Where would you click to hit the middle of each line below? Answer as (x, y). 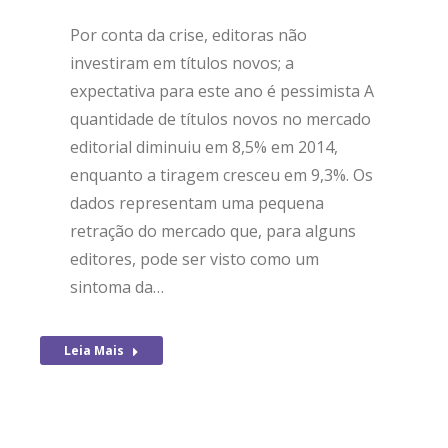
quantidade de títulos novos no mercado (220, 119)
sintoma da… (117, 287)
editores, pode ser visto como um (194, 259)
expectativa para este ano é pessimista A (222, 91)
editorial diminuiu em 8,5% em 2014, (204, 147)
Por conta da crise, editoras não (188, 35)
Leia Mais (94, 350)
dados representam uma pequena (197, 203)
